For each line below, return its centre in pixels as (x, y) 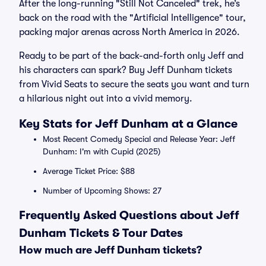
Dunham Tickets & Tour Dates (101, 233)
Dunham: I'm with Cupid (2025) (102, 151)
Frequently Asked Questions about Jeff (129, 215)
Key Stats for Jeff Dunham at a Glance (128, 124)
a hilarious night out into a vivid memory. (106, 99)
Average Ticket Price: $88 (89, 171)
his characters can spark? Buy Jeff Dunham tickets (126, 70)
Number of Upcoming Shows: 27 (102, 191)
